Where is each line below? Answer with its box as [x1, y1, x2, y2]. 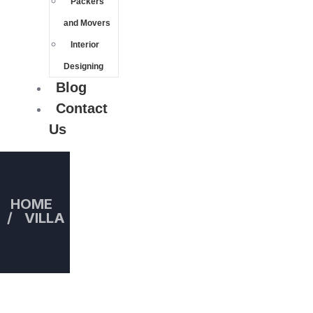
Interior [71, 39, 99, 50]
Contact [56, 100, 108, 116]
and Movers [64, 17, 110, 28]
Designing [64, 61, 103, 71]
